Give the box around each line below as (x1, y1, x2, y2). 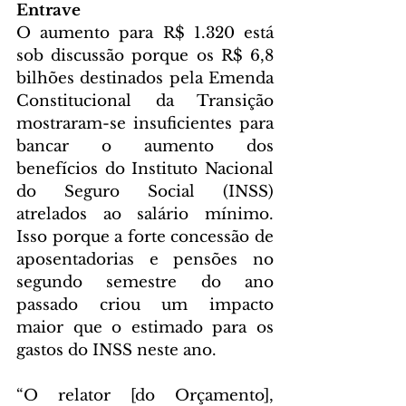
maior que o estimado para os (16, 318, 274, 337)
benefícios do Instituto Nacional (16, 159, 274, 179)
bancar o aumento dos (16, 137, 274, 156)
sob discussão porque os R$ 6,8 (16, 46, 274, 65)
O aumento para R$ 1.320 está (16, 24, 274, 43)
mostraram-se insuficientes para (16, 114, 274, 133)
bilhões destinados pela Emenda (16, 69, 274, 88)
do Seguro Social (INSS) (16, 182, 274, 201)
